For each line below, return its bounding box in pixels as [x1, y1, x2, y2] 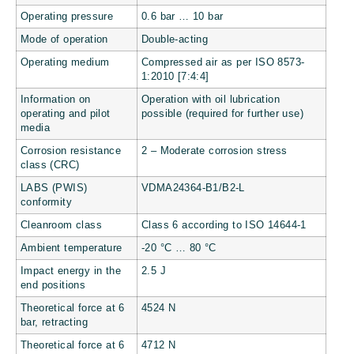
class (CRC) [21, 160, 80, 171]
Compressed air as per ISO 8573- [141, 57, 305, 69]
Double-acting [141, 34, 209, 46]
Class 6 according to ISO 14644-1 [141, 220, 307, 232]
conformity [21, 197, 73, 209]
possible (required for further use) [141, 108, 303, 120]
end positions [21, 280, 86, 292]
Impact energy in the [21, 265, 122, 277]
